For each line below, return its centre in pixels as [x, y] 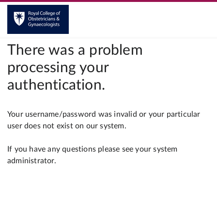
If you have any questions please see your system [93, 149]
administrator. [32, 161]
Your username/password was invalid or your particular [104, 114]
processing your [58, 68]
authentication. [56, 85]
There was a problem [75, 50]
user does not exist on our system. [67, 126]
